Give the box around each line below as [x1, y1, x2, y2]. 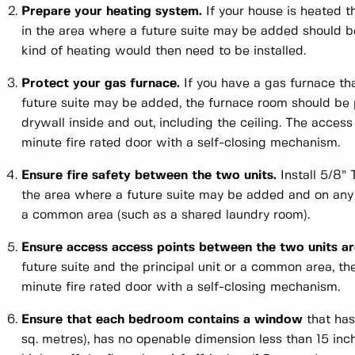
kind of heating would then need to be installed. [21, 45, 306, 58]
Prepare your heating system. [21, 6, 202, 18]
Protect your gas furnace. [21, 78, 180, 90]
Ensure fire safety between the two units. [21, 170, 277, 182]
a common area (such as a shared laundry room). [21, 209, 310, 222]
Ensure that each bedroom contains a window [21, 314, 303, 326]
